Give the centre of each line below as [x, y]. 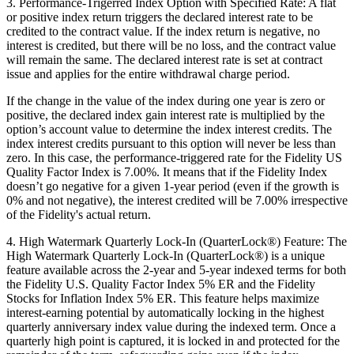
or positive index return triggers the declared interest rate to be [160, 17]
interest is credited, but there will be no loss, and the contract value [171, 46]
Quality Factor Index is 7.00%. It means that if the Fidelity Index [167, 172]
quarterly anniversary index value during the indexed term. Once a [171, 327]
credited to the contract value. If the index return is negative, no [163, 32]
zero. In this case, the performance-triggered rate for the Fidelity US [174, 158]
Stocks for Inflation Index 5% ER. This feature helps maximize [163, 299]
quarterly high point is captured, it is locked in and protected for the [173, 341]
